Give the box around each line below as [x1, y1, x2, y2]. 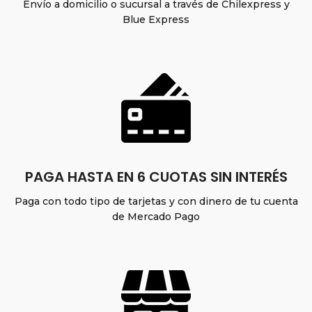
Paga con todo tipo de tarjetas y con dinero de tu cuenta [14, 195, 298, 208]
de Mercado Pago [112, 210, 200, 223]
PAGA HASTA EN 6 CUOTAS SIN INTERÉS [24, 167, 288, 187]
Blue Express [123, 13, 189, 26]
